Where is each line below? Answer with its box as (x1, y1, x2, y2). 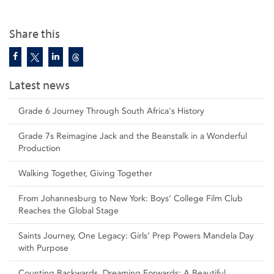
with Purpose (18, 243, 68, 253)
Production (18, 143, 61, 154)
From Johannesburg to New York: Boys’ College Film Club (18, 193, 243, 204)
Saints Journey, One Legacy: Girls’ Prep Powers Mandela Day (18, 231, 254, 241)
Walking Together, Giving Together (18, 168, 152, 179)
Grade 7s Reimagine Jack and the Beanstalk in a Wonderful (18, 131, 247, 141)
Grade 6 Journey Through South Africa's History (18, 106, 204, 116)
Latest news (9, 78, 70, 92)
